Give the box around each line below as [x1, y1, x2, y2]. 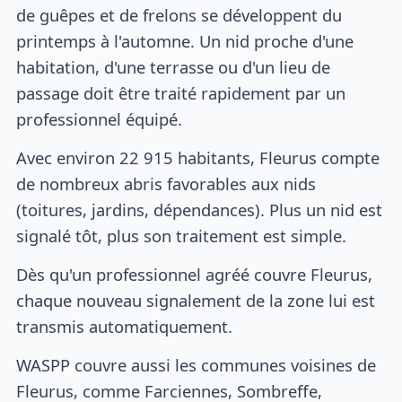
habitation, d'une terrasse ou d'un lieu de [16, 56, 331, 79]
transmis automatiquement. [16, 314, 233, 337]
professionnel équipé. [16, 108, 183, 131]
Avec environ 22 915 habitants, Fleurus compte [16, 146, 380, 170]
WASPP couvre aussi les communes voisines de [16, 353, 377, 376]
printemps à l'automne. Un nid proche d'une [16, 30, 354, 53]
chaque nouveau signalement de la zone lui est [16, 288, 376, 311]
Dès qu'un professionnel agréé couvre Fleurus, [16, 262, 373, 285]
